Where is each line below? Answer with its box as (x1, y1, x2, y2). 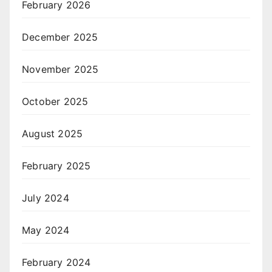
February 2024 (22, 256, 91, 269)
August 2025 (22, 127, 83, 140)
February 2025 (22, 160, 91, 172)
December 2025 (22, 31, 98, 44)
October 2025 (22, 95, 89, 108)
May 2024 (22, 224, 70, 237)
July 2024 (22, 192, 69, 205)
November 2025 (22, 63, 99, 76)
